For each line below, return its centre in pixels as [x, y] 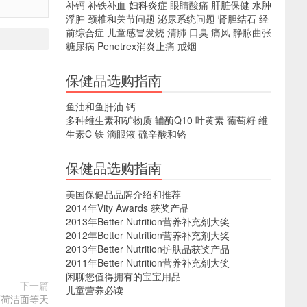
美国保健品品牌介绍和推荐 [123, 194]
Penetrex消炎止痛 [136, 46]
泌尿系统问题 [186, 19]
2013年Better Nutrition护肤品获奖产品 [148, 249]
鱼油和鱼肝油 [95, 106]
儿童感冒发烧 [136, 32]
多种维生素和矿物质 [109, 120]
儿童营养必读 [95, 290]
